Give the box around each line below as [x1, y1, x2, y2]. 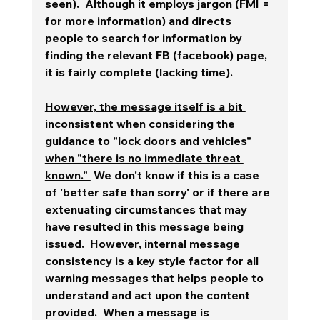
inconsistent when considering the [44, 116, 238, 131]
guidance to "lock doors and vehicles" [44, 133, 254, 148]
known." [44, 167, 91, 182]
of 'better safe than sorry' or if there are [44, 184, 273, 199]
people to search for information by [44, 30, 245, 45]
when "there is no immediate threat [44, 150, 244, 165]
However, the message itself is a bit [44, 99, 246, 114]
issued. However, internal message [44, 236, 243, 251]
